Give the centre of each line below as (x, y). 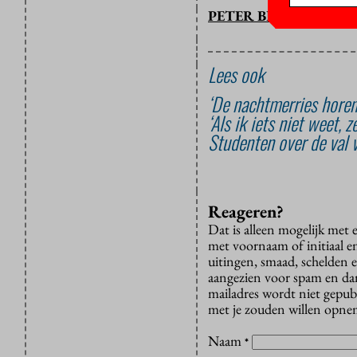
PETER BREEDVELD (275, 16)
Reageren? (246, 212)
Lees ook (236, 75)
